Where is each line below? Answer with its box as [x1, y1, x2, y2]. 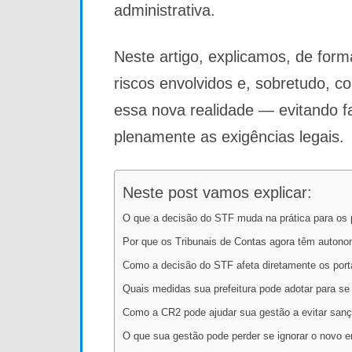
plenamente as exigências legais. [114, 128, 344, 146]
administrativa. [114, 2, 215, 20]
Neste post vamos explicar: [123, 184, 312, 202]
